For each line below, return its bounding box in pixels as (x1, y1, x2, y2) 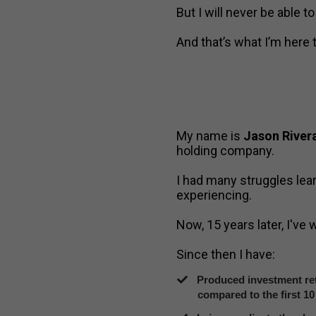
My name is (176, 128, 243, 143)
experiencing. (176, 188, 252, 202)
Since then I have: (176, 247, 275, 262)
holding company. (176, 143, 274, 158)
